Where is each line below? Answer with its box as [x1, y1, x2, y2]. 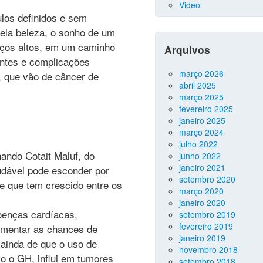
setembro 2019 [179, 208, 235, 220]
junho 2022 [179, 150, 221, 161]
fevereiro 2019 [179, 220, 233, 232]
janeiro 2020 [179, 197, 225, 208]
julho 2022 [179, 138, 218, 150]
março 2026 [179, 68, 224, 79]
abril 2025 [179, 79, 216, 91]
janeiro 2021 [179, 161, 225, 173]
